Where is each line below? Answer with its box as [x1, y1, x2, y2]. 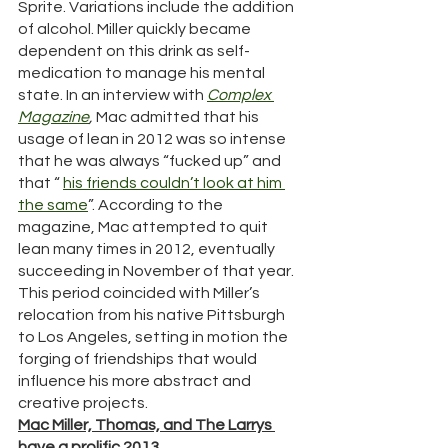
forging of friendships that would [18, 351, 260, 368]
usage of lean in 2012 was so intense [18, 131, 289, 148]
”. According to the [88, 197, 226, 214]
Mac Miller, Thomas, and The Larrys [18, 417, 275, 434]
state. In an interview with [18, 87, 207, 104]
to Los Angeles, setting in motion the [18, 329, 291, 346]
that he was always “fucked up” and [18, 153, 284, 170]
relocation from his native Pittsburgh [18, 307, 288, 324]
